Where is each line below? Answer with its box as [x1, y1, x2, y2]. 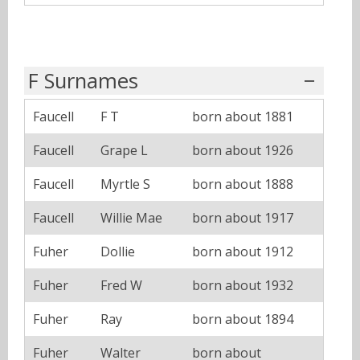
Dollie [100, 243, 135, 261]
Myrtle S [100, 175, 150, 194]
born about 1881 [192, 108, 293, 126]
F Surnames [28, 67, 138, 96]
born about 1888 [192, 175, 293, 194]
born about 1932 [192, 276, 293, 295]
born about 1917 [192, 209, 293, 227]
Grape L [100, 141, 148, 160]
